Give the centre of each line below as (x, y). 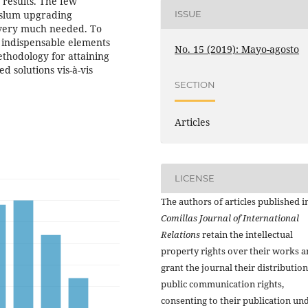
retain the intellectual (246, 234)
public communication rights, (222, 284)
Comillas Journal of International (230, 218)
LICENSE (195, 178)
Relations (180, 234)
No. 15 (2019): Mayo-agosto (237, 49)
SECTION (195, 85)
